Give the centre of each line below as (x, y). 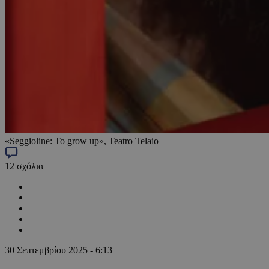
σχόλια (29, 166)
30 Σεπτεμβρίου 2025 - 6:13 (59, 250)
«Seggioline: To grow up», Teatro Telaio (82, 141)
